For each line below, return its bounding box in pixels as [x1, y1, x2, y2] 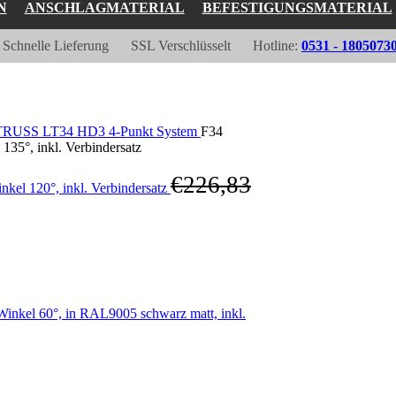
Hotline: [253, 38, 301, 53]
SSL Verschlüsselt [131, 38, 231, 53]
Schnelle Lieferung [3, 38, 109, 53]
